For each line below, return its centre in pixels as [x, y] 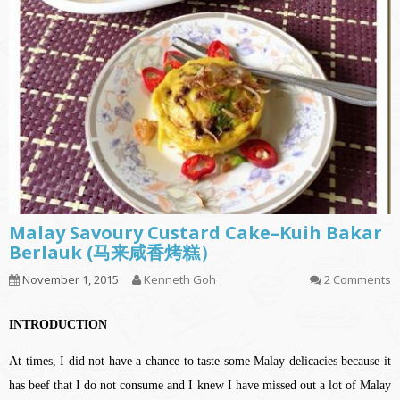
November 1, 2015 [69, 280]
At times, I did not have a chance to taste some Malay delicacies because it [200, 362]
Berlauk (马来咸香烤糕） [113, 253]
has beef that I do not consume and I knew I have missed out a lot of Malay [200, 386]
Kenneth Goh [180, 280]
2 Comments [358, 280]
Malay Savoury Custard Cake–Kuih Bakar [196, 233]
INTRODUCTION [58, 325]
